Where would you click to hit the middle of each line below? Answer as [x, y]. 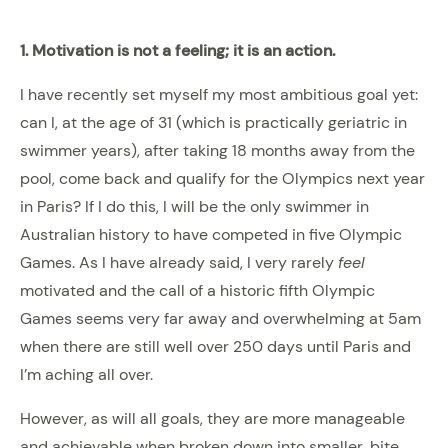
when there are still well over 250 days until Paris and [215, 346]
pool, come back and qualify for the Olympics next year [222, 178]
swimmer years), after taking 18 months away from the [217, 150]
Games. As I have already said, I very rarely [179, 262]
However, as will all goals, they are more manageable [212, 418]
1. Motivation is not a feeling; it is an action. [177, 50]
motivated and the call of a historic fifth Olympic [197, 290]
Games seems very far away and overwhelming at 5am [220, 318]
